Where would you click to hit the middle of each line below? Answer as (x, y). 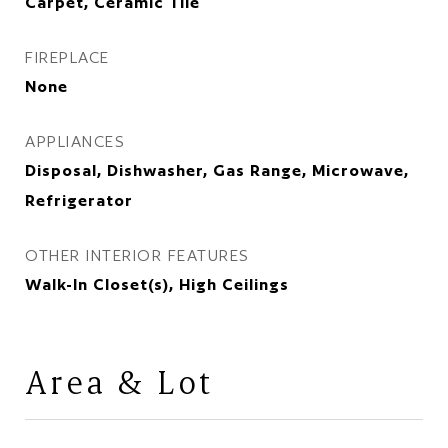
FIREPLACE (67, 57)
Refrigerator (79, 200)
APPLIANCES (75, 141)
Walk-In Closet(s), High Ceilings (157, 284)
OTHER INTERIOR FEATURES (137, 255)
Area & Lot (119, 381)
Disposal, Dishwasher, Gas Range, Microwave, (217, 170)
